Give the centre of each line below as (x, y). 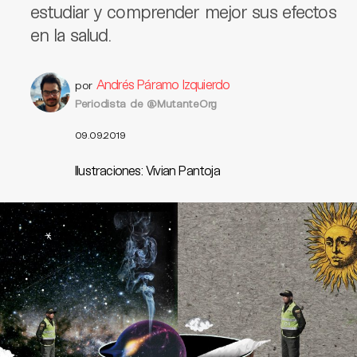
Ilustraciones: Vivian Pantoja (147, 170)
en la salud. (71, 34)
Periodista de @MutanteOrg (146, 103)
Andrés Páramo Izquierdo (163, 84)
